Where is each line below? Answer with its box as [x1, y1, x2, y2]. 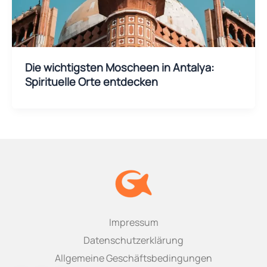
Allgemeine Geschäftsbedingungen [55, 252, 212, 265]
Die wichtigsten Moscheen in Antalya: [24, 60, 214, 74]
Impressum [108, 216, 159, 229]
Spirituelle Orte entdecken [24, 74, 158, 89]
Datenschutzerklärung [83, 234, 184, 247]
